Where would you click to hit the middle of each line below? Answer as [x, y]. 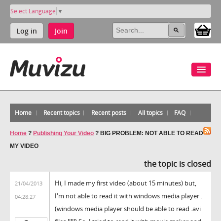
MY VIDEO [24, 146]
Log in [27, 31]
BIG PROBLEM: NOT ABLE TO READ [152, 133]
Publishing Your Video [63, 133]
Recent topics [61, 112]
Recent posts [109, 112]
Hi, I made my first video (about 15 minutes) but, [126, 183]
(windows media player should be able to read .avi [128, 208]
